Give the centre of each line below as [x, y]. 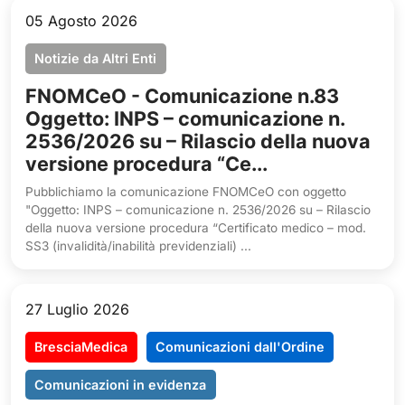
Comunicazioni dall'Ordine [240, 346]
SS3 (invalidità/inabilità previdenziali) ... [138, 246]
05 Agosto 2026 [81, 21]
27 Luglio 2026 [77, 310]
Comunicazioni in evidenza [121, 384]
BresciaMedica [81, 346]
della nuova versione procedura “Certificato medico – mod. [196, 228]
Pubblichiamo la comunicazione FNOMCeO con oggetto [186, 192]
